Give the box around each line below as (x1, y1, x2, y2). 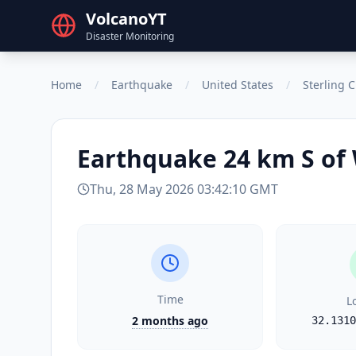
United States (202, 77, 273, 92)
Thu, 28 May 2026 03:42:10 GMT (90, 180, 278, 198)
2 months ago (132, 313, 208, 328)
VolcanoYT (86, 8, 167, 29)
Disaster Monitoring (86, 29, 174, 43)
